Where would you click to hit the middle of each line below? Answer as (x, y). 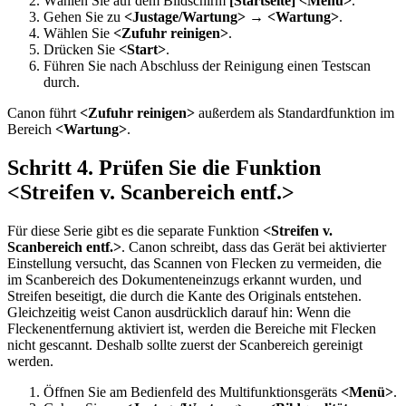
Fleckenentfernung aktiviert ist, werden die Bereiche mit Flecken (192, 328)
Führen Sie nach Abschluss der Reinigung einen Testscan (207, 65)
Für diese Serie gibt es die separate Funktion (135, 230)
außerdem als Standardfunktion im (295, 112)
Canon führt (43, 112)
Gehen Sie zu (84, 16)
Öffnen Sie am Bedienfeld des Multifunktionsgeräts (192, 391)
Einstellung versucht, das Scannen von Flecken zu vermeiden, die (194, 263)
